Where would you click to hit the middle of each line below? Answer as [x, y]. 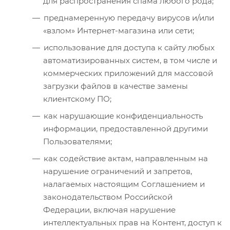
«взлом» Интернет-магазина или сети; [119, 30]
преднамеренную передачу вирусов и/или [129, 17]
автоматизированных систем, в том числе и [130, 60]
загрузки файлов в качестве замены [116, 86]
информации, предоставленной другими [126, 128]
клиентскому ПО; [77, 99]
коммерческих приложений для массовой [128, 73]
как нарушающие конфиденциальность [123, 116]
